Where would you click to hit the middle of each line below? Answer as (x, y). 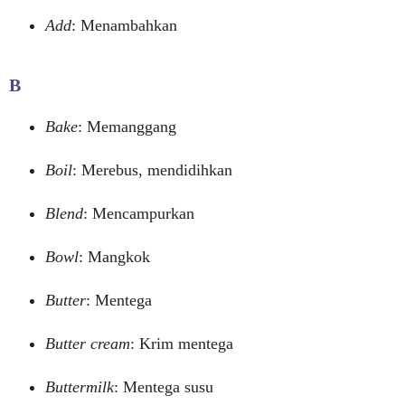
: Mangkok (114, 257)
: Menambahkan (124, 25)
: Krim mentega (182, 344)
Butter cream (88, 344)
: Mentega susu (164, 387)
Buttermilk (80, 387)
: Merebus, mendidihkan (152, 170)
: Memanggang (127, 127)
